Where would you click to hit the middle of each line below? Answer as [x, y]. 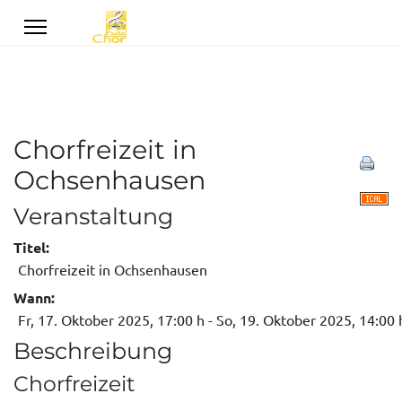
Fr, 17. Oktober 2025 [84, 319]
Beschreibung [93, 351]
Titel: [31, 247]
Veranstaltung [93, 216]
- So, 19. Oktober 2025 [278, 319]
